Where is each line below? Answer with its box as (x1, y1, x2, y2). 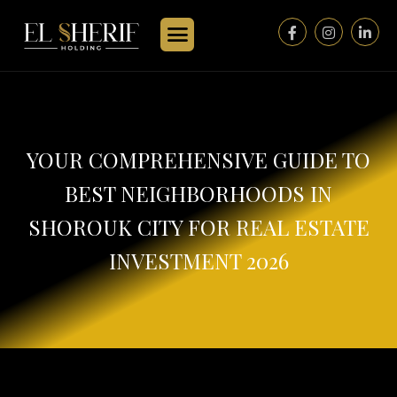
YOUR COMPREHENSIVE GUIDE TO (27, 145, 370, 175)
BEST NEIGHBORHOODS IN (65, 179, 332, 208)
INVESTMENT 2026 (108, 246, 289, 276)
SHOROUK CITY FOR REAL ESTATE (27, 213, 370, 242)
